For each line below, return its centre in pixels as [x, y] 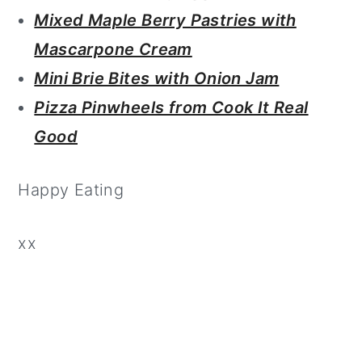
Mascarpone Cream [113, 49]
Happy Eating [71, 189]
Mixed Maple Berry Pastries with [165, 20]
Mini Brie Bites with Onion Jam [157, 78]
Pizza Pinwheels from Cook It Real [171, 107]
